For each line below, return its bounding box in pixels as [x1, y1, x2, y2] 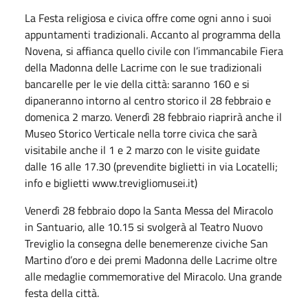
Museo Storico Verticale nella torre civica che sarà [25, 124, 257, 142]
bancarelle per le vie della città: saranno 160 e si [25, 75, 250, 92]
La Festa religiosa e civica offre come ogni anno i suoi [25, 9, 272, 26]
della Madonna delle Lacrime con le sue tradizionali [25, 58, 262, 76]
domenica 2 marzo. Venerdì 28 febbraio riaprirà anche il [25, 108, 282, 125]
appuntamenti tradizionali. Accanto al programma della [25, 25, 280, 43]
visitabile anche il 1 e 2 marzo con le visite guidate [25, 141, 260, 158]
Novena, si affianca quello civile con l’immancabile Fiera [25, 42, 283, 59]
